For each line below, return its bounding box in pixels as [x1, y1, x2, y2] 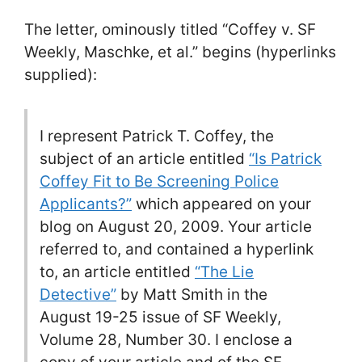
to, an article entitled [40, 263, 195, 282]
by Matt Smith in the [116, 285, 267, 305]
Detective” [40, 285, 116, 305]
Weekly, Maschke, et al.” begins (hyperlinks [24, 42, 336, 61]
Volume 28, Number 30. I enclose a [40, 330, 293, 350]
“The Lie [195, 263, 254, 282]
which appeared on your [132, 195, 311, 214]
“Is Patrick [249, 149, 322, 169]
